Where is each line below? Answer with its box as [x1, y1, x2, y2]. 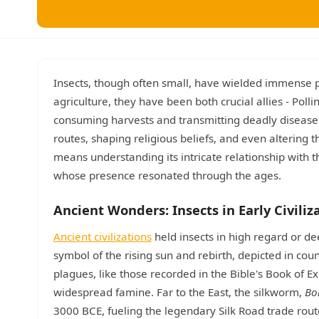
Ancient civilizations [53, 229, 152, 244]
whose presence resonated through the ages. [53, 168, 281, 182]
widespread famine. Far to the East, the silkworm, [53, 285, 305, 299]
